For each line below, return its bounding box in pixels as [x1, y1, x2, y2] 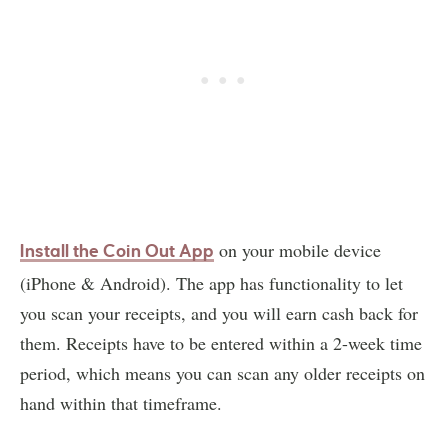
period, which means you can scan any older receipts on [20, 360, 425, 385]
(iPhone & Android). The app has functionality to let [20, 270, 403, 295]
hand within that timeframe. [20, 390, 222, 415]
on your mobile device [214, 237, 381, 262]
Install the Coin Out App [20, 241, 214, 261]
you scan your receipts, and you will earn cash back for [20, 300, 418, 325]
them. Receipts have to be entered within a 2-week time [20, 330, 422, 355]
